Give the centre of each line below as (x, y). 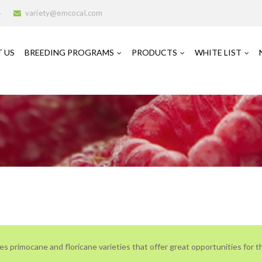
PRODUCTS (154, 52)
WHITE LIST (218, 52)
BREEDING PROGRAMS (69, 52)
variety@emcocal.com (64, 13)
